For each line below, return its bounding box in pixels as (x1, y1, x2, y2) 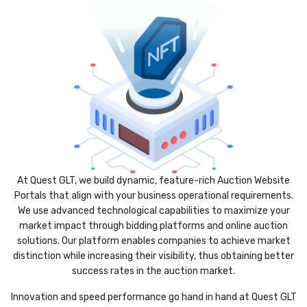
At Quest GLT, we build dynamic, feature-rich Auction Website (17, 175, 290, 187)
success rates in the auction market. (72, 265, 235, 278)
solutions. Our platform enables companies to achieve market (16, 235, 291, 247)
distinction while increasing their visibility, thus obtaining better (13, 250, 294, 262)
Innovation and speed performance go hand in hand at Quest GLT (10, 291, 297, 304)
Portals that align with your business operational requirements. (14, 190, 293, 202)
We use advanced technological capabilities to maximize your (17, 205, 290, 217)
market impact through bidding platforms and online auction (19, 220, 288, 232)
